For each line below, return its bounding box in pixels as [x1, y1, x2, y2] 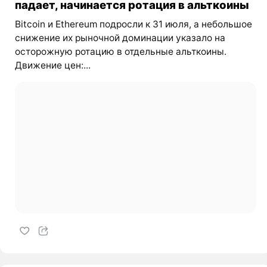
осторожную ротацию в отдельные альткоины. [14, 46, 226, 58]
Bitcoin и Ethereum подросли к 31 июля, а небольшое [14, 18, 252, 30]
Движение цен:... [14, 60, 91, 72]
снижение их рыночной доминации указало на [14, 32, 225, 44]
